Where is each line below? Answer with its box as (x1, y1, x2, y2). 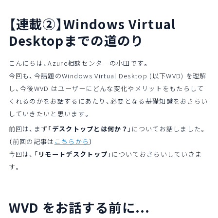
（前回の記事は (8, 136, 54, 146)
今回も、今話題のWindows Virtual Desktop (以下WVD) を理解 (8, 71, 207, 80)
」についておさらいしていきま (108, 149, 202, 159)
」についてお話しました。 (127, 124, 207, 133)
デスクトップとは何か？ (52, 124, 128, 133)
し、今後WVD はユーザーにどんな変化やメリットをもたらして (8, 83, 204, 93)
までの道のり (64, 31, 144, 50)
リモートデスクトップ (38, 149, 108, 159)
